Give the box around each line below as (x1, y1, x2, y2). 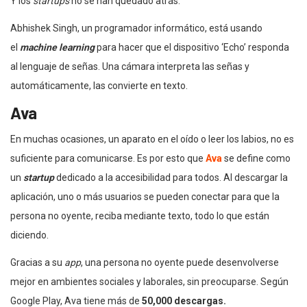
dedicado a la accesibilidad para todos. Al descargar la (56, 171, 288, 183)
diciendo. (10, 229, 49, 241)
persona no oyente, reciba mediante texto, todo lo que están (10, 210, 269, 221)
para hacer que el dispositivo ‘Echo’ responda (97, 41, 289, 53)
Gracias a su (10, 256, 64, 268)
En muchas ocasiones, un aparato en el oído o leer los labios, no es (10, 133, 294, 145)
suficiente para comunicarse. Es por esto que (10, 152, 206, 164)
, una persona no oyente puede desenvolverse (81, 256, 279, 268)
